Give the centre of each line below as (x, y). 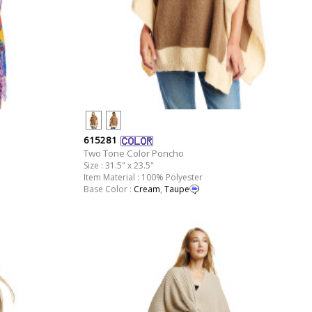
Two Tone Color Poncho (133, 153)
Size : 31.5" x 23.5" (118, 165)
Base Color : (108, 189)
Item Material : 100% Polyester (143, 177)
